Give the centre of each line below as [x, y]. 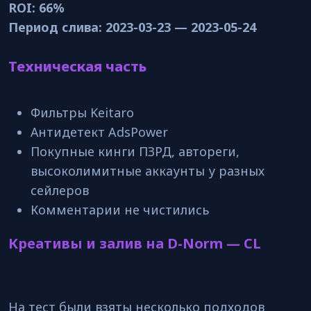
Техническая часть [77, 66]
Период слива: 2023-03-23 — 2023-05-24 [132, 27]
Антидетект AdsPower [99, 132]
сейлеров [60, 190]
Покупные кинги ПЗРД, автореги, [135, 151]
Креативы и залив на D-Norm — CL [135, 243]
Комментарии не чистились [120, 210]
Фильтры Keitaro [82, 112]
